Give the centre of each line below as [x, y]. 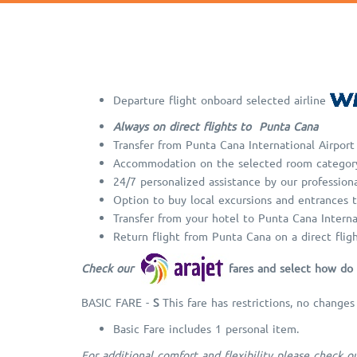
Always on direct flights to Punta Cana [216, 126]
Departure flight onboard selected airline [222, 99]
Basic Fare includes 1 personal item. [206, 329]
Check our [109, 267]
